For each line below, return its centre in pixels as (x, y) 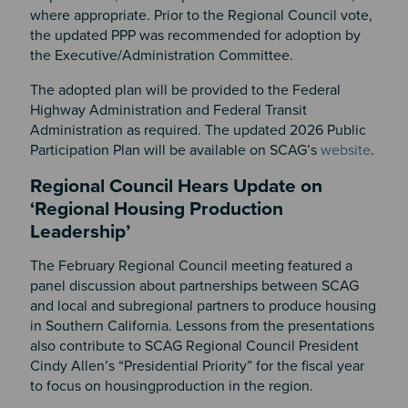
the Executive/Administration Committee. (163, 56)
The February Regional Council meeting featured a (191, 265)
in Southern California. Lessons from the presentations (202, 326)
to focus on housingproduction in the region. (173, 386)
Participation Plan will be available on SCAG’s (175, 150)
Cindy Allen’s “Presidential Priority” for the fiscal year (197, 366)
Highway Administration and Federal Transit (168, 110)
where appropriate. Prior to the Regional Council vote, (201, 15)
